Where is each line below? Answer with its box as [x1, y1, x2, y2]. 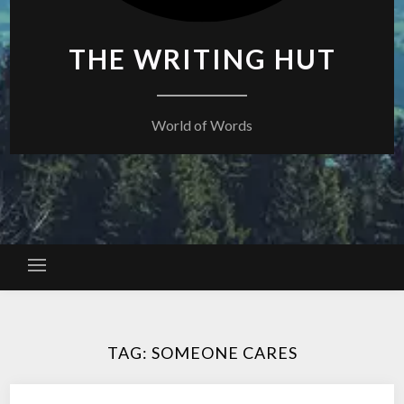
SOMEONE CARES [151, 343, 298, 363]
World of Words [151, 116, 252, 133]
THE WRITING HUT [68, 42, 336, 75]
